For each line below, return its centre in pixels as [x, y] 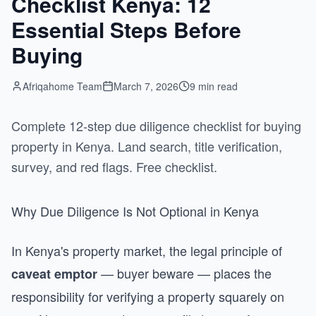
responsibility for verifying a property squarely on [148, 296]
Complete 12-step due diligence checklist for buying [156, 126]
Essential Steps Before [126, 29]
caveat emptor [54, 274]
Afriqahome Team [62, 86]
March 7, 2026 [146, 86]
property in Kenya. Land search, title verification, [147, 146]
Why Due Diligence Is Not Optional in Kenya [135, 211]
